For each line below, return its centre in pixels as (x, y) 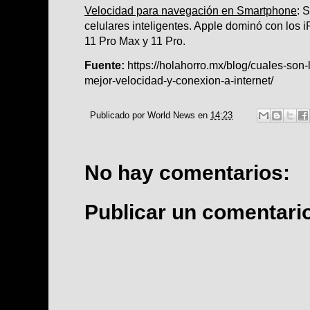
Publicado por (119, 115)
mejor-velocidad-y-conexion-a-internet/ (179, 80)
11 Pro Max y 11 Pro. (135, 40)
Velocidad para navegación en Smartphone (191, 10)
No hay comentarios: (187, 173)
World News (171, 115)
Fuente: (106, 65)
